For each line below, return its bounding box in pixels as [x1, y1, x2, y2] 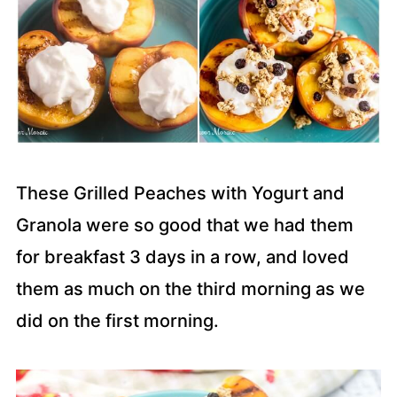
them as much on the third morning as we [15, 278, 365, 300]
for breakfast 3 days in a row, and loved [15, 246, 349, 268]
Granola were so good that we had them [15, 214, 354, 236]
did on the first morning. [15, 310, 219, 331]
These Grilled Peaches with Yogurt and [15, 183, 345, 204]
